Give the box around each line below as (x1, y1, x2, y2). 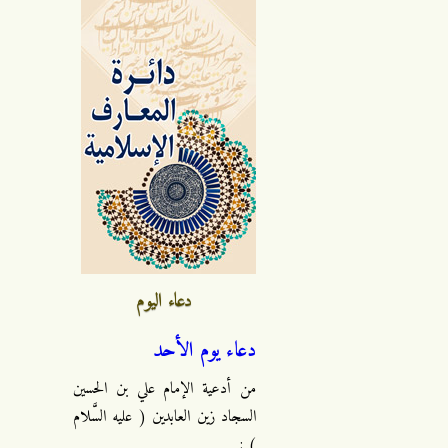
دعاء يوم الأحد (153, 332, 256, 369)
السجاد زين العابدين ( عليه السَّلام (73, 403, 256, 432)
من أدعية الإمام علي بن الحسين (73, 375, 256, 404)
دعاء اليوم (136, 284, 193, 318)
